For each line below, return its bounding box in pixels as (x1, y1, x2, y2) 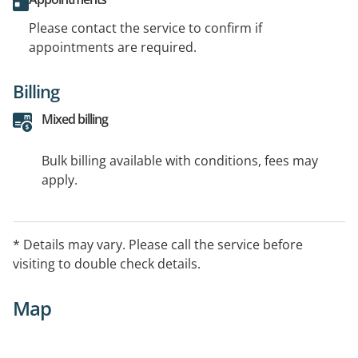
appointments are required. (29, 38, 197, 56)
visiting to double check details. (13, 254, 201, 272)
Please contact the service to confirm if (29, 18, 262, 37)
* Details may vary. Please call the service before (13, 235, 303, 253)
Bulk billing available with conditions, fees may (42, 151, 318, 169)
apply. (42, 170, 78, 189)
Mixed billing (42, 109, 108, 128)
